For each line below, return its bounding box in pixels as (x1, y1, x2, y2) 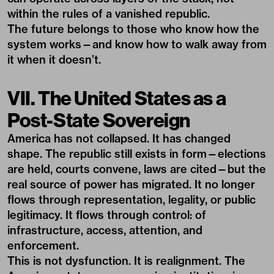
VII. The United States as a (7, 86, 226, 110)
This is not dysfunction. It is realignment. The (7, 254, 245, 268)
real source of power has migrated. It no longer (7, 177, 255, 191)
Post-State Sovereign (7, 108, 191, 132)
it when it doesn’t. (7, 53, 101, 67)
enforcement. (7, 239, 79, 253)
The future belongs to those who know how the (7, 22, 259, 36)
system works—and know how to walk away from (7, 37, 267, 51)
